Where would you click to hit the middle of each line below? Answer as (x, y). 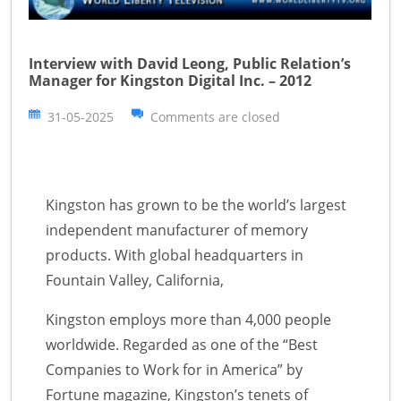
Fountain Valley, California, (135, 281)
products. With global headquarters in (175, 256)
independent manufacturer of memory (177, 230)
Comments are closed (215, 117)
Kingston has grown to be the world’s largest (196, 205)
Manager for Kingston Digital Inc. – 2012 (170, 81)
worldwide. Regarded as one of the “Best (182, 345)
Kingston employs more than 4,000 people (188, 320)
